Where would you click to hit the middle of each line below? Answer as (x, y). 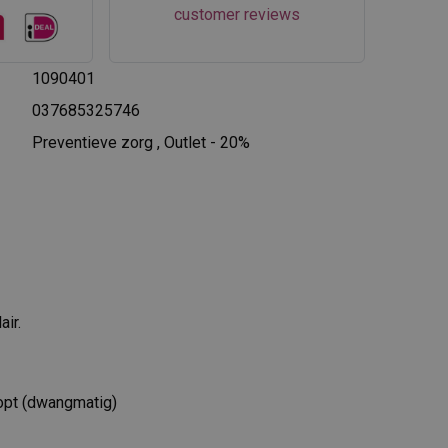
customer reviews (237, 15)
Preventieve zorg (92, 142)
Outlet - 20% (206, 142)
